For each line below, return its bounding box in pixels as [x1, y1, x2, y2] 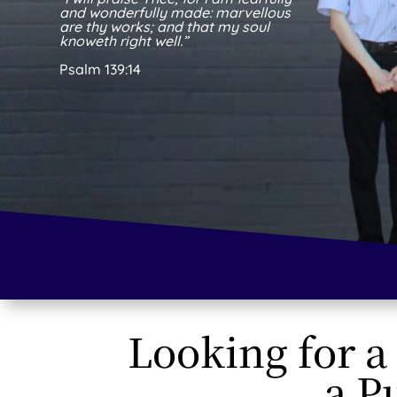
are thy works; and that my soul [59, 18, 270, 36]
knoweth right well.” [59, 32, 192, 51]
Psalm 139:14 [59, 60, 142, 79]
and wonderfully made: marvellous [59, 4, 292, 22]
